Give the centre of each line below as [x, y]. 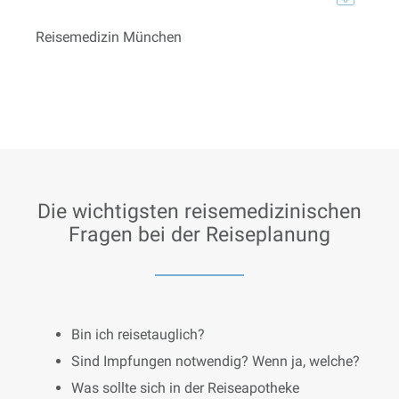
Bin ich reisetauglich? [138, 334]
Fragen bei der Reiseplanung [199, 234]
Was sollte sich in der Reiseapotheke [185, 387]
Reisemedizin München [108, 37]
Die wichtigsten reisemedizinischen [199, 211]
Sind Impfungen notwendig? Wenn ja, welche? [216, 361]
